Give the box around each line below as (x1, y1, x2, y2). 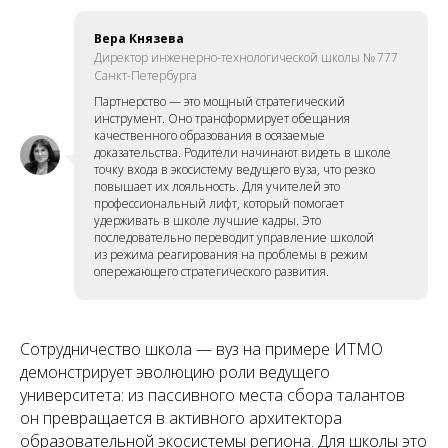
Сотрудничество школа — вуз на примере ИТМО (20, 337, 383, 360)
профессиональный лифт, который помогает (94, 194, 344, 212)
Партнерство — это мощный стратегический (94, 92, 345, 110)
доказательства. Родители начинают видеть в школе (94, 143, 391, 161)
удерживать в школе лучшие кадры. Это (94, 211, 321, 229)
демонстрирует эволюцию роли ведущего (20, 360, 330, 383)
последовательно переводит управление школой (94, 228, 374, 246)
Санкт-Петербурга (94, 66, 197, 84)
